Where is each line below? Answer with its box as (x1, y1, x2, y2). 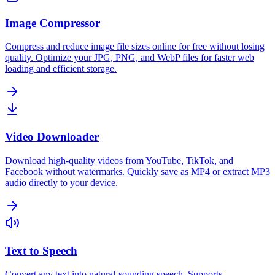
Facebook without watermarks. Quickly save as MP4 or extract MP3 (5, 166, 270, 177)
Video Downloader (5, 130, 99, 144)
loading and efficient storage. (5, 63, 117, 74)
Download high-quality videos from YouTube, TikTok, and (5, 155, 233, 166)
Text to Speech (5, 244, 77, 257)
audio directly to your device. (5, 177, 118, 188)
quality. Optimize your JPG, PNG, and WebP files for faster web (5, 52, 254, 63)
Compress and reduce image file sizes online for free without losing (5, 41, 265, 52)
